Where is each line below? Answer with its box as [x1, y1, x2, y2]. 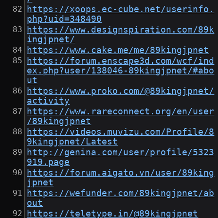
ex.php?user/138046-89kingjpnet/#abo [27, 66, 215, 76]
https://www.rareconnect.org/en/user [27, 107, 215, 117]
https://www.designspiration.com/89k [27, 25, 215, 35]
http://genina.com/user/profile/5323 [27, 147, 215, 158]
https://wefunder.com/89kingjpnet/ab [27, 188, 215, 199]
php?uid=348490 [27, 14, 102, 24]
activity [27, 96, 70, 106]
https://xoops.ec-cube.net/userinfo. [27, 4, 215, 15]
